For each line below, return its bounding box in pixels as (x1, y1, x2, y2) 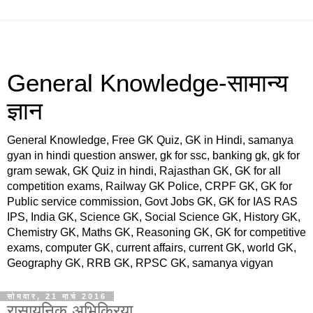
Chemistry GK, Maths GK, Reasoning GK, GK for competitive (7, 226, 306, 238)
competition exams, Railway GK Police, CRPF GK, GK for (7, 180, 292, 192)
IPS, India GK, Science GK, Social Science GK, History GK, (7, 211, 300, 223)
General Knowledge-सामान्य (7, 70, 288, 96)
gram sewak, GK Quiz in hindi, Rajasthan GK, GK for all (7, 165, 281, 177)
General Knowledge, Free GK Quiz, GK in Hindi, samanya (7, 134, 293, 146)
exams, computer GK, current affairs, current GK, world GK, (7, 242, 296, 254)
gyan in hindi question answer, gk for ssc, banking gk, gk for (7, 150, 300, 161)
